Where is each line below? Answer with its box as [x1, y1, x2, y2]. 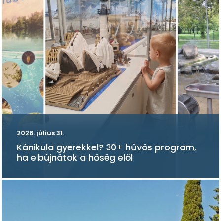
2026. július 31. [17, 128, 64, 138]
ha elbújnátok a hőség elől [17, 151, 133, 164]
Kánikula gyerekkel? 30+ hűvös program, [17, 141, 196, 153]
